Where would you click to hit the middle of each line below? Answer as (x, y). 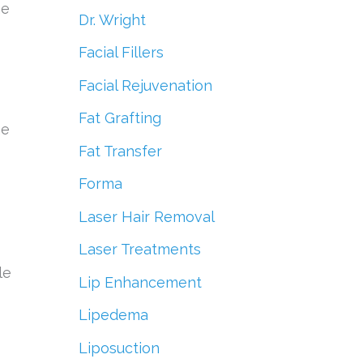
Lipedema (113, 315)
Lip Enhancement (140, 282)
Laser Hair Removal (146, 216)
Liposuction (119, 348)
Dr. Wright (112, 19)
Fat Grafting (120, 118)
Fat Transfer (120, 151)
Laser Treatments (139, 250)
